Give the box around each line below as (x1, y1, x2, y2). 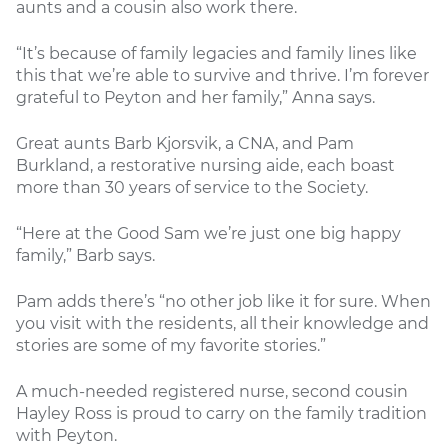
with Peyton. (16, 425, 117, 445)
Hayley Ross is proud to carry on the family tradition (16, 403, 427, 423)
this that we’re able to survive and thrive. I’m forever (16, 65, 429, 85)
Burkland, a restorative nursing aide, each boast (16, 155, 395, 175)
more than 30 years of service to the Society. (16, 177, 368, 197)
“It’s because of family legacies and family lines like (16, 43, 417, 63)
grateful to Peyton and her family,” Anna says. (16, 87, 375, 107)
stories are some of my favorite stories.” (16, 335, 326, 355)
